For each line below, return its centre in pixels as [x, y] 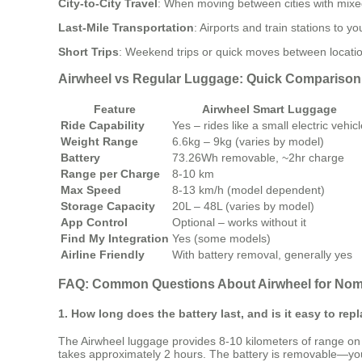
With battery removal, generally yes [262, 254]
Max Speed [91, 189]
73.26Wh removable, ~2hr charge [258, 157]
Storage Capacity [108, 206]
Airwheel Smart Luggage [269, 109]
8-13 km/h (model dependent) [248, 189]
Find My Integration [115, 238]
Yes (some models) [221, 238]
